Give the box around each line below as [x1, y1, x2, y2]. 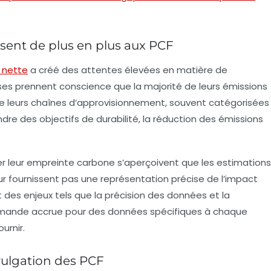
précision [105, 189, 145, 201]
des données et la [145, 189, 230, 201]
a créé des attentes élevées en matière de [28, 64, 227, 76]
